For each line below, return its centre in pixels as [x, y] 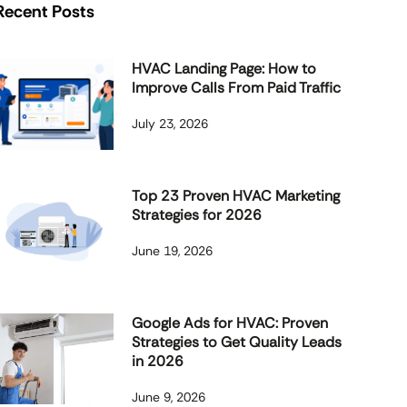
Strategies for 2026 [197, 215]
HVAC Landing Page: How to [224, 69]
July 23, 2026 [170, 124]
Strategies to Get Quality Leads [237, 342]
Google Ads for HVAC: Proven [230, 323]
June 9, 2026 [169, 397]
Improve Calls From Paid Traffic [237, 88]
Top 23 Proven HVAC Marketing [236, 196]
